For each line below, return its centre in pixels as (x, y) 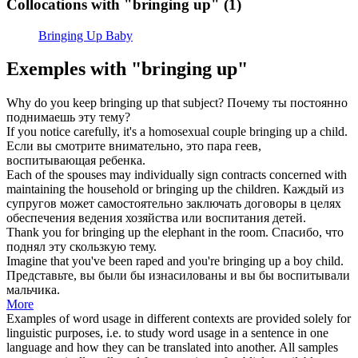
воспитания (237, 218)
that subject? (191, 103)
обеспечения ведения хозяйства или (106, 218)
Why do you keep (53, 103)
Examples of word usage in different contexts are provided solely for (179, 319)
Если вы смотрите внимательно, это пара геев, (134, 146)
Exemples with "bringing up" (127, 69)
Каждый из (313, 189)
